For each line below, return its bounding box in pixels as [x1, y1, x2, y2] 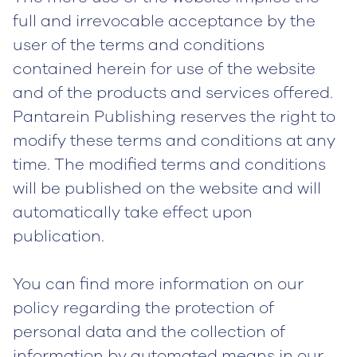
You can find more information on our [13, 273, 304, 295]
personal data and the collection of [13, 321, 285, 343]
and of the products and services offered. [13, 82, 333, 104]
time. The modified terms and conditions [13, 154, 326, 175]
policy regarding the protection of [13, 297, 274, 319]
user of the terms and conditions [13, 34, 265, 56]
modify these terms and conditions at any [13, 130, 335, 151]
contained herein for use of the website [13, 58, 316, 80]
